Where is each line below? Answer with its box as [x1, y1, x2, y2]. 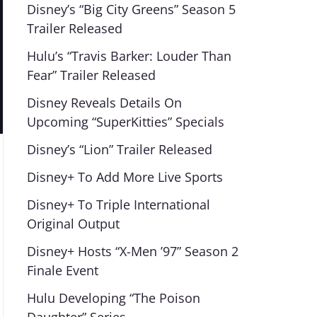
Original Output [26, 215, 120, 232]
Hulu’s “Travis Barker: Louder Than [26, 47, 231, 64]
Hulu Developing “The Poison [26, 289, 200, 306]
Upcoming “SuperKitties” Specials [26, 113, 224, 130]
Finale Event [26, 262, 98, 279]
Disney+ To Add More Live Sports [26, 168, 223, 185]
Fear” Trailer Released [26, 67, 156, 83]
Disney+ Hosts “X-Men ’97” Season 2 [26, 243, 238, 260]
